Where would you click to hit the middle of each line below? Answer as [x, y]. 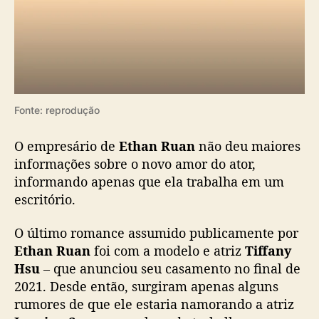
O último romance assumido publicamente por [156, 233]
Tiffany [268, 251]
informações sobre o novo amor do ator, [135, 163]
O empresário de [67, 146]
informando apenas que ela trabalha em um [149, 181]
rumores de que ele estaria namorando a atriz [154, 304]
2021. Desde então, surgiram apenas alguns [146, 287]
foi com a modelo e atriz [168, 251]
